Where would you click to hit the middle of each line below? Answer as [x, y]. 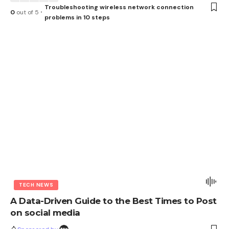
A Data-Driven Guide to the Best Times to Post [113, 201]
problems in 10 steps [77, 17]
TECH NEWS [36, 185]
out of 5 [27, 12]
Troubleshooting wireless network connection [119, 7]
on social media [45, 213]
